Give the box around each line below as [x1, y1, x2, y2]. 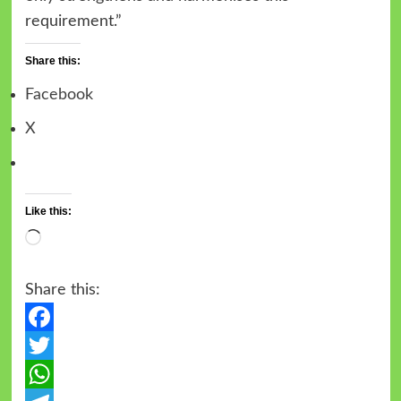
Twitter [24, 365, 75, 382]
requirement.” [24, 13, 122, 30]
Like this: [24, 204, 72, 218]
